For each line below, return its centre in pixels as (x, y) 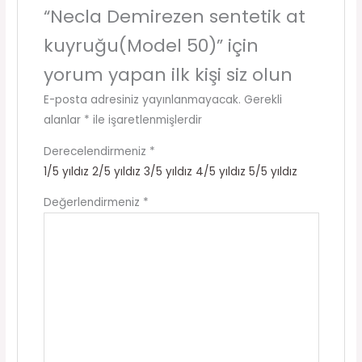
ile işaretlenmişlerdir (145, 120)
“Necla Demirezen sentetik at (174, 17)
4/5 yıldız (220, 171)
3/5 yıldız (168, 171)
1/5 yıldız (66, 171)
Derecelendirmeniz (96, 151)
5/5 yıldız (273, 171)
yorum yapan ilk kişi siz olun (168, 75)
